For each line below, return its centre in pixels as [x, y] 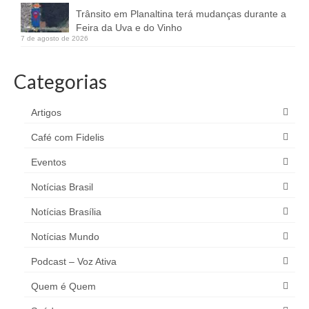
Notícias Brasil [62, 187]
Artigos [46, 112]
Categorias [60, 81]
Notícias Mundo [65, 236]
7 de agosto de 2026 [54, 38]
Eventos [49, 162]
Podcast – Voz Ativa [74, 261]
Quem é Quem [63, 286]
